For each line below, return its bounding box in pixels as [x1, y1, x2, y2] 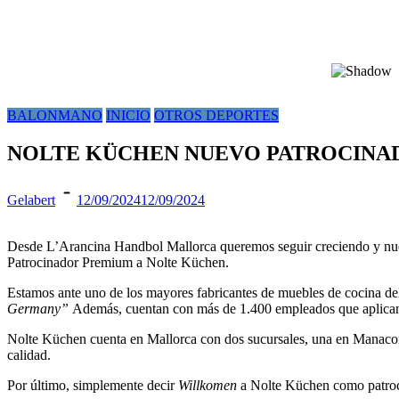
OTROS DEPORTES [154, 108, 279, 123]
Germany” [7, 300, 72, 316]
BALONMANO [7, 108, 102, 123]
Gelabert [7, 191, 55, 208]
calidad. [7, 346, 51, 362]
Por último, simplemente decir [7, 377, 178, 393]
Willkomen [178, 377, 240, 393]
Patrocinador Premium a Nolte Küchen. [7, 254, 229, 270]
